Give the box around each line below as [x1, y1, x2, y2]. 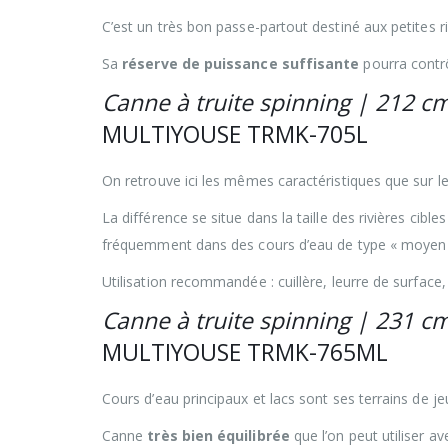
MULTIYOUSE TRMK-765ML [102, 336, 388, 368]
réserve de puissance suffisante [122, 53, 360, 73]
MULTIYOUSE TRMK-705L [102, 118, 368, 150]
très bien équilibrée [147, 425, 290, 445]
